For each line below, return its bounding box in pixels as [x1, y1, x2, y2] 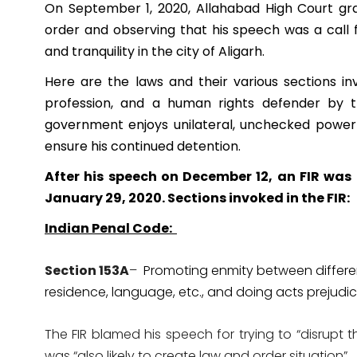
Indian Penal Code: [45, 219, 177, 238]
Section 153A [45, 261, 130, 280]
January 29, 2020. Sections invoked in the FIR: [45, 189, 350, 208]
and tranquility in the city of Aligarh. [45, 42, 265, 61]
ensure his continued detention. [45, 137, 241, 156]
